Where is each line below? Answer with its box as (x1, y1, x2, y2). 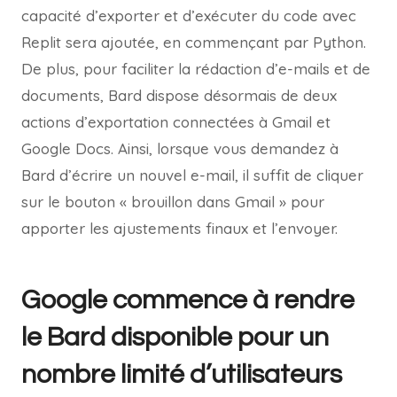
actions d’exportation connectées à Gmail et (21, 113, 331, 132)
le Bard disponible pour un (21, 323, 329, 352)
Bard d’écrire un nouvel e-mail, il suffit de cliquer (21, 166, 363, 185)
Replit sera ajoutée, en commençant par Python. (21, 33, 366, 52)
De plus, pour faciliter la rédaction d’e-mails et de (21, 59, 370, 79)
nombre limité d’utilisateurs (21, 361, 342, 389)
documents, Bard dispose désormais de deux (21, 86, 337, 105)
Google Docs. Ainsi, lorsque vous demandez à (21, 139, 339, 159)
